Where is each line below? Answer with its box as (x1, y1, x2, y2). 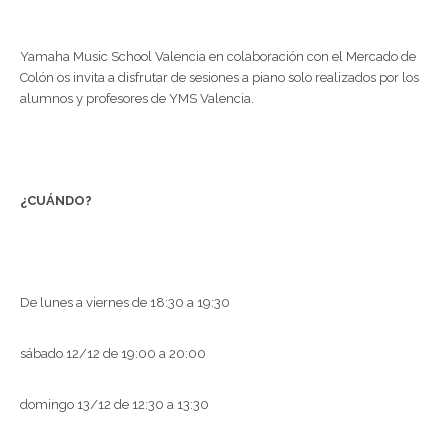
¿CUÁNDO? (20, 193, 92, 209)
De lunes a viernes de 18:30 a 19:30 (20, 295, 230, 311)
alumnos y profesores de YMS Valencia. (20, 91, 254, 107)
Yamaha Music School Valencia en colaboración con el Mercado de (20, 49, 416, 65)
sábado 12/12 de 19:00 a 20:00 (20, 346, 206, 362)
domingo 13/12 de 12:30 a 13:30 (20, 397, 209, 413)
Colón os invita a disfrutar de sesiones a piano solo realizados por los (20, 70, 419, 86)
